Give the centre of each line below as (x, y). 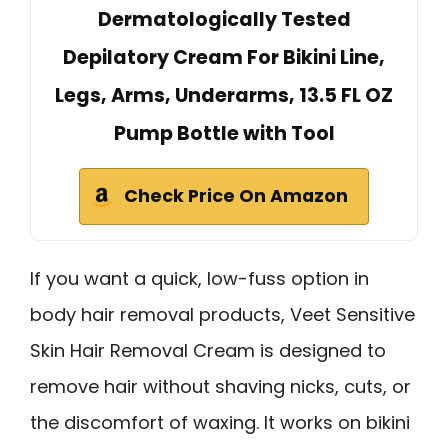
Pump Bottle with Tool (224, 133)
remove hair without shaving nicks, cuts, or (220, 386)
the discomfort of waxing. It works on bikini (220, 422)
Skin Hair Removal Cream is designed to (208, 350)
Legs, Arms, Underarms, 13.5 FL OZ (224, 95)
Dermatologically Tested (224, 19)
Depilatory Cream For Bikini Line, (224, 57)
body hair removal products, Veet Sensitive (222, 314)
